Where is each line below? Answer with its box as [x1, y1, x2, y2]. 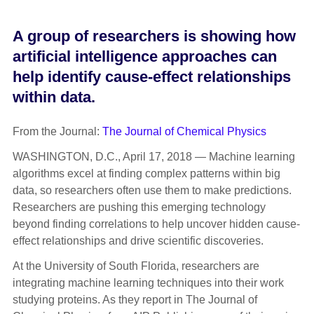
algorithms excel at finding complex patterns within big [12, 167, 280, 179]
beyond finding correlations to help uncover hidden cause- [12, 217, 300, 230]
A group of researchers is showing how [12, 27, 296, 46]
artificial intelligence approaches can [12, 48, 277, 66]
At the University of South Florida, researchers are [12, 259, 259, 272]
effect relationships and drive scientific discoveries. [12, 234, 266, 247]
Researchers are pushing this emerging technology [12, 200, 266, 213]
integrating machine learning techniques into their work [12, 276, 284, 289]
